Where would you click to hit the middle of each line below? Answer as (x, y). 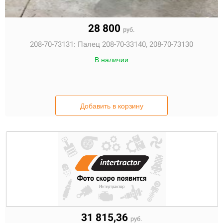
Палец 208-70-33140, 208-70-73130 (135, 44)
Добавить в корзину (111, 106)
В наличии (111, 60)
